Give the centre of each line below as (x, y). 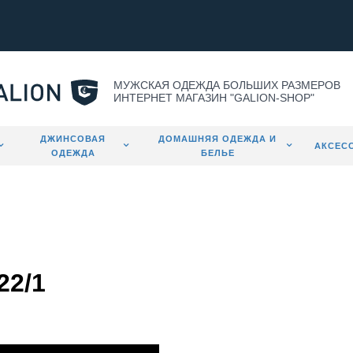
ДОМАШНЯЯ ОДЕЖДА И (218, 139)
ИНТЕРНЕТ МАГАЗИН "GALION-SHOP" (214, 98)
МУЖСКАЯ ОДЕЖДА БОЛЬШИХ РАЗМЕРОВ (227, 85)
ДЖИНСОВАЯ (73, 139)
